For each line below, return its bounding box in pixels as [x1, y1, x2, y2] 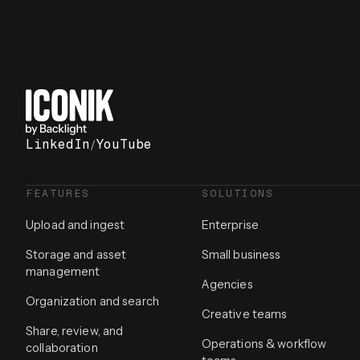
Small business [201, 247, 281, 262]
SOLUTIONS [201, 187, 274, 199]
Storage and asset [26, 247, 127, 262]
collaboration [26, 341, 98, 355]
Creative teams [201, 307, 288, 321]
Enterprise [201, 218, 259, 232]
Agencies [201, 277, 253, 292]
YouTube [96, 136, 152, 152]
